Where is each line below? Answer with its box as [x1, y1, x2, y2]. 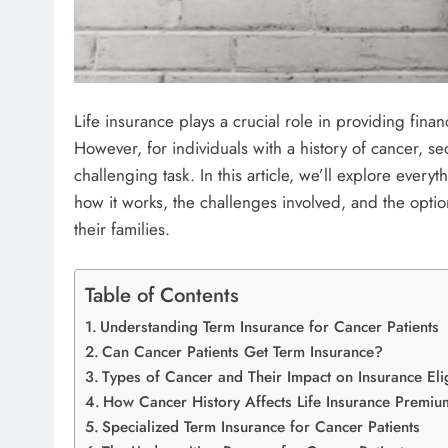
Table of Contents [85, 279, 239, 310]
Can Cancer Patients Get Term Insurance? [102, 340, 384, 363]
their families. [74, 217, 170, 242]
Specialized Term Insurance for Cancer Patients [102, 415, 421, 438]
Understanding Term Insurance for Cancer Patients [100, 315, 440, 338]
